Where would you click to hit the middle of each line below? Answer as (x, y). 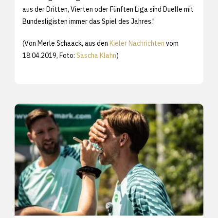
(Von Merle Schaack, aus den (66, 43)
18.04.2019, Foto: (49, 55)
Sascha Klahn (96, 55)
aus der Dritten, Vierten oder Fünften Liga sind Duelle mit (108, 9)
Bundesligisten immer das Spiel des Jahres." (89, 21)
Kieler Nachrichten (137, 43)
